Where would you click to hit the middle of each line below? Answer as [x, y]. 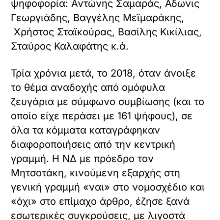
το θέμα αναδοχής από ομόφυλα [88, 88]
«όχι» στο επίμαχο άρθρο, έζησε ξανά [100, 202]
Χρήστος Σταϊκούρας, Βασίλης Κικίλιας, [107, 32]
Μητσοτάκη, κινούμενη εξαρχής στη [96, 173]
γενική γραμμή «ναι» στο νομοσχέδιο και [108, 187]
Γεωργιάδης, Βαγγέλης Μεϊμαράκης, [98, 18]
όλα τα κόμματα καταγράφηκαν [86, 130]
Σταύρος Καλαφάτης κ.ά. [70, 46]
